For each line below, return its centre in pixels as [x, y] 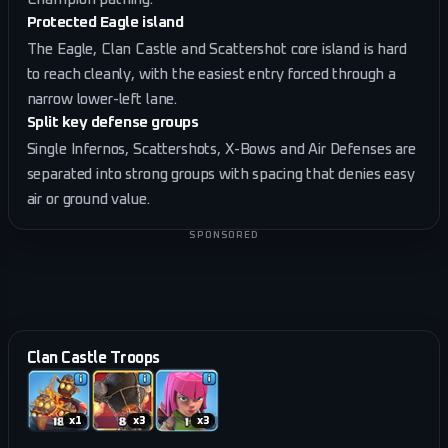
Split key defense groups [112, 122]
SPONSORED [224, 235]
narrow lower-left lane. [102, 99]
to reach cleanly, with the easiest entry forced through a [211, 74]
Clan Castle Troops [93, 357]
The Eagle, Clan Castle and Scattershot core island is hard [216, 49]
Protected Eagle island [105, 22]
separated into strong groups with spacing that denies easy [220, 174]
